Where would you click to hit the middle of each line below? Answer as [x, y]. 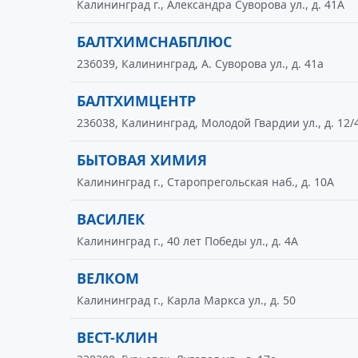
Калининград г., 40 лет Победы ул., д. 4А [187, 241]
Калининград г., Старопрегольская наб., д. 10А [205, 182]
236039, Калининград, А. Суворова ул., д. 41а [200, 64]
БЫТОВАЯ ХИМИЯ [142, 160]
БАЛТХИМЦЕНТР [136, 101]
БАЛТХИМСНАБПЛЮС [154, 42]
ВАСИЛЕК [111, 219]
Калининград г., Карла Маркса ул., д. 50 [186, 300]
